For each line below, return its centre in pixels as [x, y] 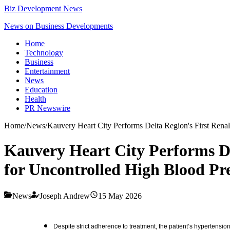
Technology [44, 53]
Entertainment [47, 71]
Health [35, 99]
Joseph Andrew [65, 196]
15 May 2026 [120, 196]
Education [41, 90]
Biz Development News [43, 8]
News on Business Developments [59, 26]
